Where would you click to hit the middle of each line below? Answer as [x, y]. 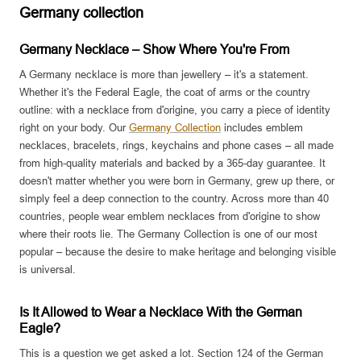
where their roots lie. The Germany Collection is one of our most [168, 234]
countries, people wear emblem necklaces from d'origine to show [170, 217]
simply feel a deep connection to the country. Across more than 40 [174, 199]
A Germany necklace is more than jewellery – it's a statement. [164, 75]
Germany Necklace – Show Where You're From [154, 50]
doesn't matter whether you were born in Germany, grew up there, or [177, 181]
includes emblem [262, 128]
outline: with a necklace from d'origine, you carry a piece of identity [175, 110]
